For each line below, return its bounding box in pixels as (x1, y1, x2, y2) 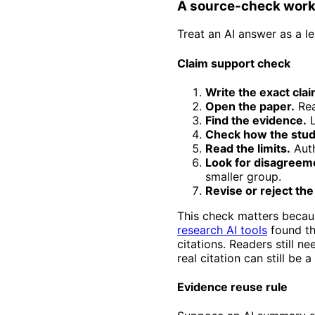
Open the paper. (205, 98, 295, 113)
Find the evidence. (205, 112, 307, 127)
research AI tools (177, 222, 267, 237)
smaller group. (205, 169, 281, 184)
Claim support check (177, 56, 290, 70)
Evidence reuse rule (177, 280, 288, 295)
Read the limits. (205, 141, 290, 155)
